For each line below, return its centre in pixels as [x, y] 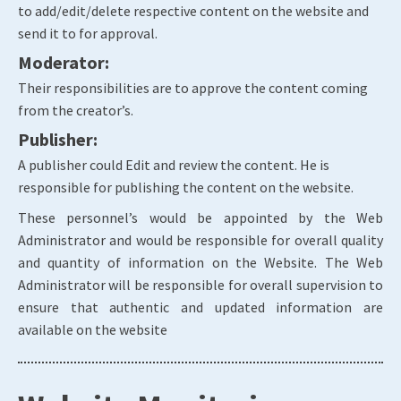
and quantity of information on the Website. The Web [200, 262]
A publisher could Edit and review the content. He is [174, 165]
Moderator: [64, 62]
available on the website [93, 329]
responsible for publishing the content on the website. [186, 187]
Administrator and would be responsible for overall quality [200, 240]
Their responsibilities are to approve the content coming [193, 88]
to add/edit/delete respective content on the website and [193, 11]
